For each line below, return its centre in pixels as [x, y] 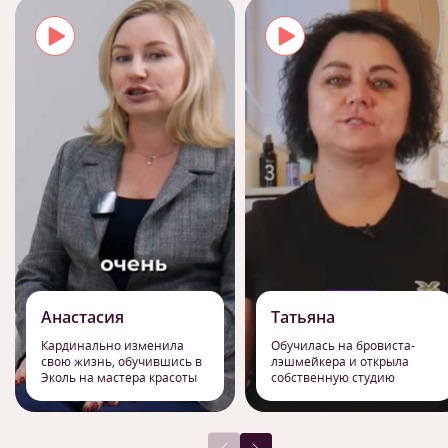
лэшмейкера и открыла [340, 361]
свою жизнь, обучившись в [121, 361]
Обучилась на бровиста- [343, 345]
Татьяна [303, 316]
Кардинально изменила [112, 345]
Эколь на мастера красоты [119, 377]
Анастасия [82, 316]
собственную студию [333, 377]
